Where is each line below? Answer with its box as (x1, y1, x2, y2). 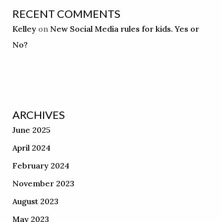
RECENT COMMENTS (12, 7, 120, 21)
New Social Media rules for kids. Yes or (50, 24, 199, 34)
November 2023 (12, 178, 74, 189)
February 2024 (12, 161, 69, 171)
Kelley (12, 24, 36, 34)
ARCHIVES (12, 108, 65, 122)
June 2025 (12, 125, 51, 135)
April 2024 (12, 143, 51, 153)
